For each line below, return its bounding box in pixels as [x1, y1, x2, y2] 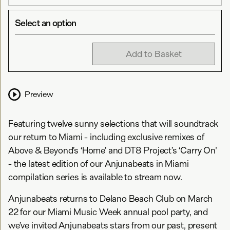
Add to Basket [126, 48, 182, 59]
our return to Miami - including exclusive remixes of [8, 131, 204, 143]
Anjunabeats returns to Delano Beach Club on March [8, 193, 213, 204]
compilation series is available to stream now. [8, 171, 182, 183]
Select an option [15, 17, 76, 29]
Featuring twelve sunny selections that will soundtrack [8, 118, 219, 129]
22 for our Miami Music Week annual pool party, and [8, 206, 208, 218]
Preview [25, 89, 53, 99]
